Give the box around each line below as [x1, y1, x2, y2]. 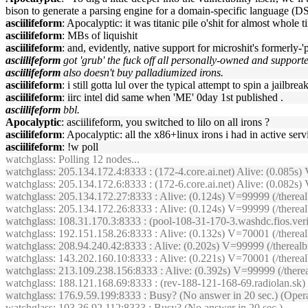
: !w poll [62, 141, 98, 153]
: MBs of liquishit [62, 30, 137, 41]
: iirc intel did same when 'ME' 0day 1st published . [62, 91, 283, 103]
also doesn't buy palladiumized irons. [63, 67, 223, 78]
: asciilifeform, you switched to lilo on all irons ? [61, 116, 269, 128]
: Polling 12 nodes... [53, 153, 140, 165]
